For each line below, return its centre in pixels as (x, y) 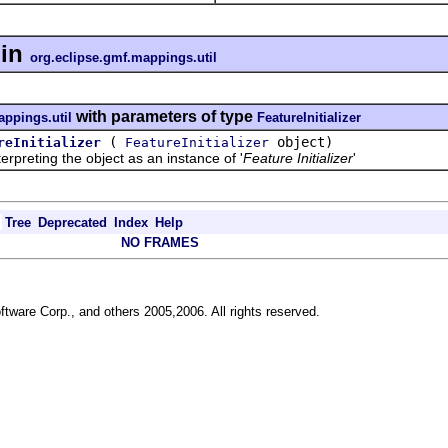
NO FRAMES (160, 242)
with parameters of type (164, 116)
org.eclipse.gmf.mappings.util (123, 57)
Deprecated (72, 222)
